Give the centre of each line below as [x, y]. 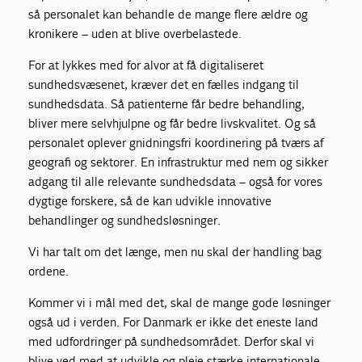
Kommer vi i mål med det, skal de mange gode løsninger [180, 302]
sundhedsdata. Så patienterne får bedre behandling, [167, 103]
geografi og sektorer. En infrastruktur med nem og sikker [179, 162]
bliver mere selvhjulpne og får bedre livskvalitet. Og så [173, 123]
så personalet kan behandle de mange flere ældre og [168, 14]
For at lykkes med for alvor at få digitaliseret [146, 65]
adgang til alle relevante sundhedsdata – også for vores [176, 181]
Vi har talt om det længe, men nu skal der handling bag [175, 251]
